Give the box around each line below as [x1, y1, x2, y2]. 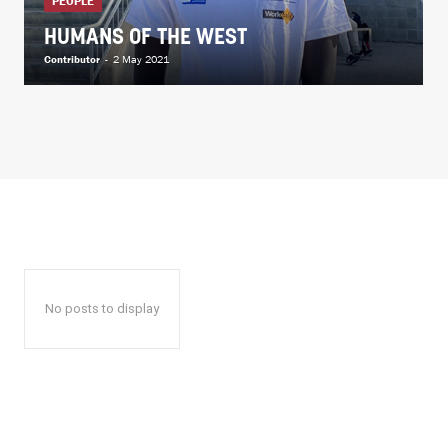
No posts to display [45, 300, 159, 316]
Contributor [44, 51, 100, 66]
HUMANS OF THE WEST [44, 26, 247, 50]
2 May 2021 [113, 51, 169, 66]
